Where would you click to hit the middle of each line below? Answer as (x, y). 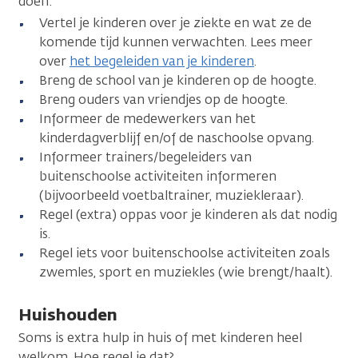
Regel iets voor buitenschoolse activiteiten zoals (185, 253)
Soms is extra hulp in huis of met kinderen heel (160, 337)
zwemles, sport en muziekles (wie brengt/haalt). (186, 272)
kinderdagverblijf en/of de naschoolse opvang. (177, 137)
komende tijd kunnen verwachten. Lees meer (176, 42)
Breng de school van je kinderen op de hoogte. (179, 80)
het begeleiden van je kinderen (162, 61)
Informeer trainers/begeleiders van (145, 157)
